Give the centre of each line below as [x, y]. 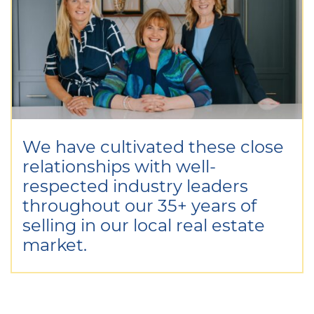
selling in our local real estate [144, 224]
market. [55, 244]
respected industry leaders [135, 185]
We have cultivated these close [153, 146]
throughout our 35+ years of [139, 205]
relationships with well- [119, 165]
